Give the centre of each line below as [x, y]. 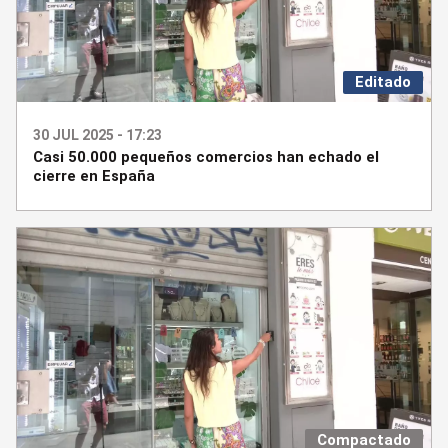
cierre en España [94, 175]
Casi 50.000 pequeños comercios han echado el [206, 156]
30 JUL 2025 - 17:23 [97, 134]
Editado [383, 81]
